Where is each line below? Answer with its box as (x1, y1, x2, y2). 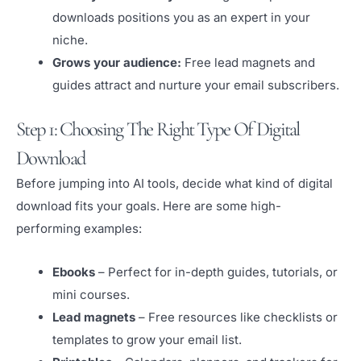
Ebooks (52, 264, 95, 280)
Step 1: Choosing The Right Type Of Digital (16, 117, 300, 142)
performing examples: (16, 221, 142, 237)
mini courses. (52, 287, 130, 303)
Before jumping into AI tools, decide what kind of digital (16, 176, 333, 192)
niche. (52, 31, 88, 48)
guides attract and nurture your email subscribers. (52, 77, 339, 93)
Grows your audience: (52, 54, 181, 70)
